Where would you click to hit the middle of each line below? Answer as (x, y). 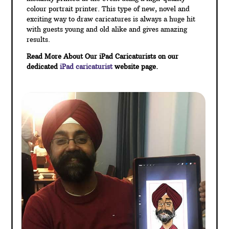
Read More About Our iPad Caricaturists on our (103, 56)
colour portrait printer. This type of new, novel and (108, 9)
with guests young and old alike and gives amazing (107, 29)
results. (39, 40)
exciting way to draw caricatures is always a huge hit (111, 19)
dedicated (42, 67)
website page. (135, 67)
